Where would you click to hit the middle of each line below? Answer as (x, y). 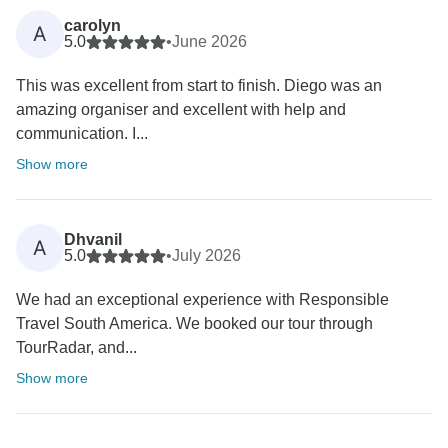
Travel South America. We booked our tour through (194, 323)
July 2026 (206, 255)
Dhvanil (93, 239)
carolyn (92, 25)
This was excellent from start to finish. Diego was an (199, 85)
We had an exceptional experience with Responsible (202, 299)
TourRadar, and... (76, 347)
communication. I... (82, 133)
